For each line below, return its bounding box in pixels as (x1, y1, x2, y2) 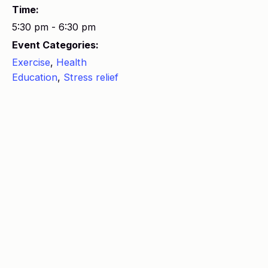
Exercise (12, 56, 50, 68)
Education (12, 71, 57, 83)
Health (56, 56, 87, 68)
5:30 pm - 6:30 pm (12, 21, 96, 33)
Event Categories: (12, 39, 99, 51)
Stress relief (63, 71, 118, 83)
